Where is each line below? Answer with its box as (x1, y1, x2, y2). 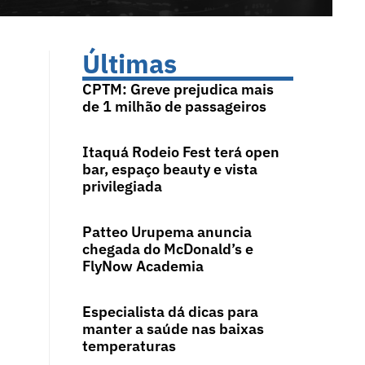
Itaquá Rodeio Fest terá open (81, 143, 279, 162)
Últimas (81, 46, 177, 81)
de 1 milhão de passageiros (81, 97, 266, 117)
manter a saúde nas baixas (81, 319, 264, 339)
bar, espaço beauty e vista (81, 160, 257, 179)
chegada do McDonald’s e (81, 240, 253, 259)
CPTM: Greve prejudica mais (81, 80, 274, 99)
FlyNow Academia (81, 257, 204, 276)
